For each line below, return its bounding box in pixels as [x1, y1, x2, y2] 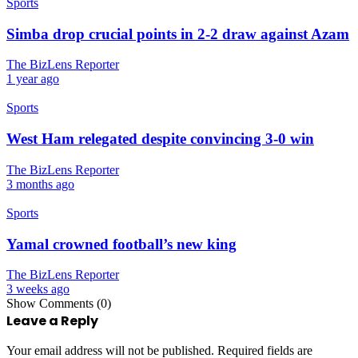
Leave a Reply [6, 312, 98, 331]
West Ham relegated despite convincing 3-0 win [6, 130, 314, 148]
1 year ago [6, 72, 59, 86]
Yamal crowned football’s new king [6, 235, 237, 253]
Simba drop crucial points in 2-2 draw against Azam [6, 25, 349, 42]
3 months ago [6, 177, 74, 191]
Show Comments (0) [6, 296, 111, 311]
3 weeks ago [6, 282, 70, 296]
